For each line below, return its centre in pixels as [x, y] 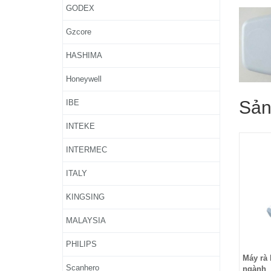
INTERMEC [87, 150]
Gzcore [79, 32]
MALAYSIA [86, 220]
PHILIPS [81, 244]
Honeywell [84, 79]
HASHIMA [84, 55]
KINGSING [85, 197]
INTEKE [80, 126]
